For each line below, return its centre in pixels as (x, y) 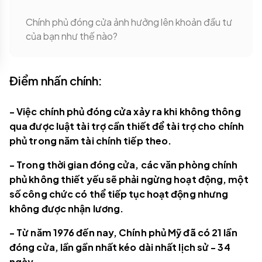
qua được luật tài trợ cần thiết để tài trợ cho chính (127, 126)
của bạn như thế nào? (72, 36)
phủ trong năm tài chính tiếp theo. (92, 141)
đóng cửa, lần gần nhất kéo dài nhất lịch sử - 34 (120, 247)
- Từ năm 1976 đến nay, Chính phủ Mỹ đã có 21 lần (123, 232)
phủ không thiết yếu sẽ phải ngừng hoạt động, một (129, 179)
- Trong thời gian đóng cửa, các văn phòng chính (124, 165)
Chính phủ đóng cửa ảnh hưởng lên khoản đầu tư (129, 22)
